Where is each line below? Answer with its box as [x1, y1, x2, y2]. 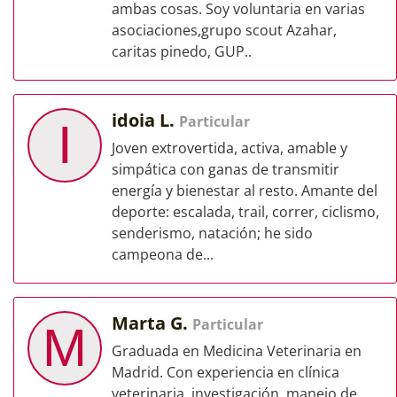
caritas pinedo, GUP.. [112, 42, 252, 61]
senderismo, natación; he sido [112, 223, 313, 243]
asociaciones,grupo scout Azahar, [112, 20, 337, 40]
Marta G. [112, 311, 192, 335]
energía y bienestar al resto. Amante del [112, 181, 378, 200]
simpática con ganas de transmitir [112, 160, 339, 179]
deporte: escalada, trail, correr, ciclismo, [112, 202, 379, 222]
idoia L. [112, 108, 179, 132]
